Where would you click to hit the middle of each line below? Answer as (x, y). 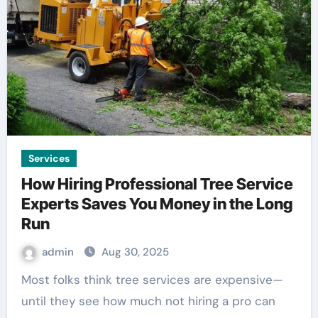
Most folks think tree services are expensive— (26, 280)
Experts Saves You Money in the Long (157, 204)
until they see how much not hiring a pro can (148, 301)
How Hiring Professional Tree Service (157, 184)
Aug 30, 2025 (135, 252)
